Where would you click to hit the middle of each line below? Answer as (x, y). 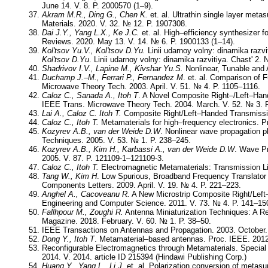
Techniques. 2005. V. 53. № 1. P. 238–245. (116, 141)
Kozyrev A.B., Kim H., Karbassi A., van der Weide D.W (138, 150)
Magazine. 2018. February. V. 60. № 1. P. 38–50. (127, 221)
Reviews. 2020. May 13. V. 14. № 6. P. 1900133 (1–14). (138, 42)
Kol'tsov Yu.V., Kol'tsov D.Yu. (94, 51)
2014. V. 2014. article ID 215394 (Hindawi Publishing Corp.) (144, 257)
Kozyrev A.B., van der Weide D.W (101, 132)
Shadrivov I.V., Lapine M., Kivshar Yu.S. (112, 69)
